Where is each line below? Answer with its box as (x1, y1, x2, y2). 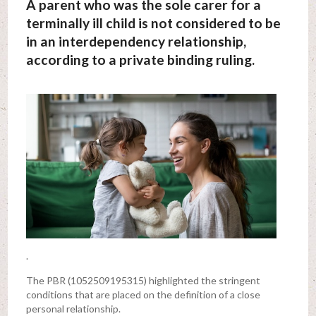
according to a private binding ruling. (25, 51, 255, 68)
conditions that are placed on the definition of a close (25, 288, 260, 301)
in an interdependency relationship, (25, 33, 246, 50)
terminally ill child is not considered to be (25, 15, 281, 32)
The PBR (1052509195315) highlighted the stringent (25, 274, 260, 287)
